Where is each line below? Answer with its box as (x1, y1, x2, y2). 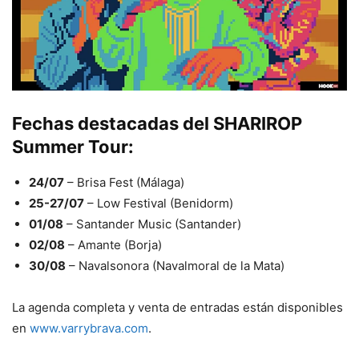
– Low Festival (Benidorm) (84, 195, 233, 211)
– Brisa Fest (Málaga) (64, 174, 184, 190)
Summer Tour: (12, 135, 134, 157)
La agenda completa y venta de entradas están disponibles (12, 299, 343, 315)
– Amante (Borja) (65, 236, 162, 252)
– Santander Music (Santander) (63, 216, 241, 232)
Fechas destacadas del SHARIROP (12, 112, 302, 134)
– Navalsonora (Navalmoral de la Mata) (66, 257, 284, 273)
